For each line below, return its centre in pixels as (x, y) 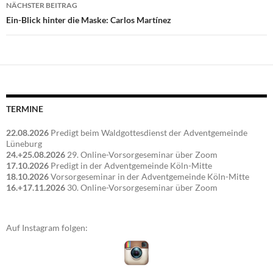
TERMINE (25, 109)
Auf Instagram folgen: (47, 228)
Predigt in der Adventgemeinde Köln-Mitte (131, 166)
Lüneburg (24, 144)
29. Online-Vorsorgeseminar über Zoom (141, 155)
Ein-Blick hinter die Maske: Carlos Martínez (89, 20)
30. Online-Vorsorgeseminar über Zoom (141, 188)
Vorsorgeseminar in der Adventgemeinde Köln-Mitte (150, 177)
